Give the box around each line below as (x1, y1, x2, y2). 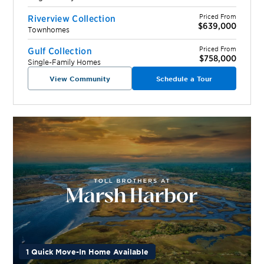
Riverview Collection (28, 12, 116, 24)
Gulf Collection (28, 45, 92, 56)
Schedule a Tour (156, 74, 212, 82)
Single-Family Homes (28, 57, 101, 67)
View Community (49, 74, 111, 82)
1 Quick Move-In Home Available (26, 247, 149, 256)
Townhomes (28, 25, 70, 34)
